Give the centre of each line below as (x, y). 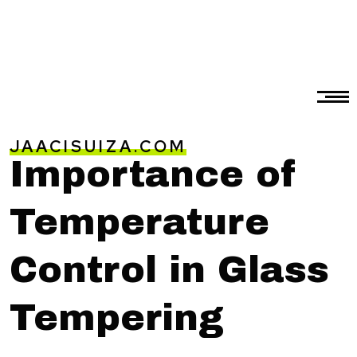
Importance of (154, 174)
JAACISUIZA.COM (98, 146)
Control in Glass (169, 270)
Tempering (117, 318)
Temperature (139, 222)
